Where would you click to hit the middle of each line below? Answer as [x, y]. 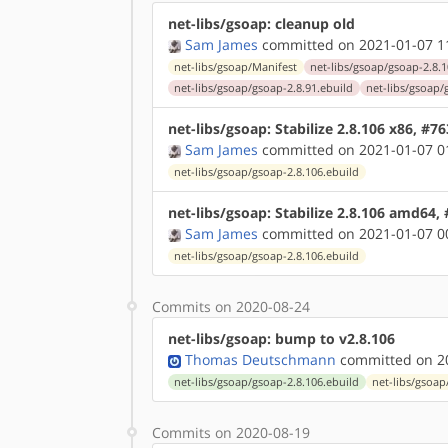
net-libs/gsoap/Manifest [236, 67]
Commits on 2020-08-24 [231, 306]
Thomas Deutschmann [260, 359]
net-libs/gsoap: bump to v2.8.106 [281, 338]
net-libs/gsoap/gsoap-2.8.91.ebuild [264, 88]
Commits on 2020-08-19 [231, 432]
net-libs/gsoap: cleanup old [261, 23]
